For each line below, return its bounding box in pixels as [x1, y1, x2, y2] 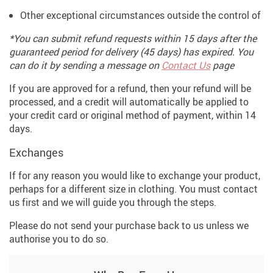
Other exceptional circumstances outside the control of [20, 9, 261, 23]
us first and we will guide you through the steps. [9, 196, 216, 210]
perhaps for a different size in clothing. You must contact [9, 182, 258, 196]
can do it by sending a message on [9, 58, 161, 73]
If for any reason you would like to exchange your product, [9, 169, 260, 183]
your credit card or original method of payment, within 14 [9, 108, 256, 122]
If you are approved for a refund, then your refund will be [9, 82, 251, 96]
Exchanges [9, 145, 63, 160]
